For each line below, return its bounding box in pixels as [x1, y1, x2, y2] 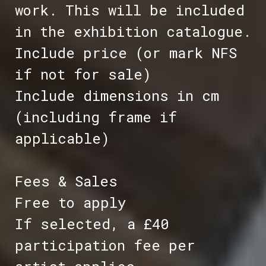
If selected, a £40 [14, 214, 169, 234]
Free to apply [14, 193, 126, 213]
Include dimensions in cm [14, 86, 219, 106]
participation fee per [14, 236, 195, 255]
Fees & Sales [14, 172, 118, 191]
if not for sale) [14, 65, 151, 84]
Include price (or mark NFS [14, 43, 237, 63]
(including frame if [14, 107, 177, 127]
